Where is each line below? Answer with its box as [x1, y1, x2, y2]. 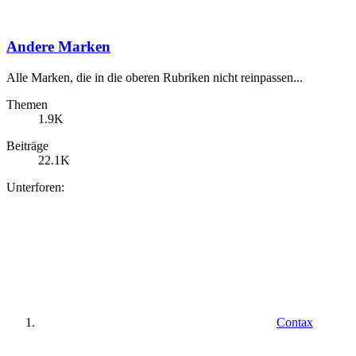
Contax [277, 315, 313, 330]
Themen [6, 98, 48, 112]
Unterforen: [6, 180, 64, 195]
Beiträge [6, 139, 48, 153]
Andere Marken [6, 38, 110, 56]
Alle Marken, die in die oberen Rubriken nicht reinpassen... [6, 71, 303, 85]
